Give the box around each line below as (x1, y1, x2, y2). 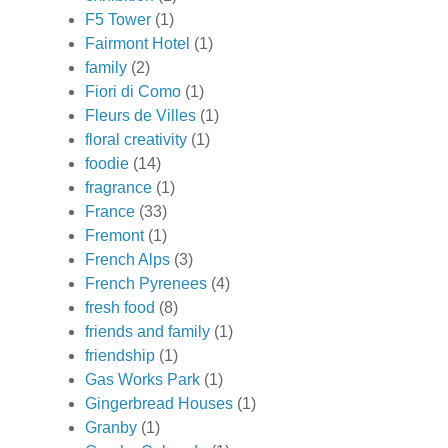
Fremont (85, 226, 144, 244)
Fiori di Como (85, 82, 181, 100)
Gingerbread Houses (85, 394, 233, 412)
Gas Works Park (85, 370, 200, 388)
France (85, 202, 135, 220)
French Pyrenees (85, 274, 207, 292)
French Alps (85, 250, 170, 268)
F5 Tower (85, 10, 151, 28)
